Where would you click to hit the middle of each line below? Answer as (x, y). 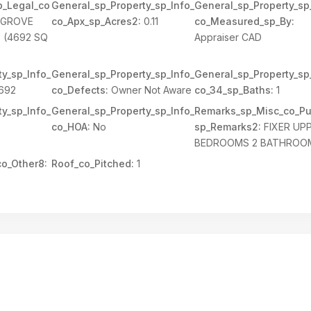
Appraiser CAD (228, 37)
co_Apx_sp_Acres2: (96, 21)
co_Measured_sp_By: (245, 21)
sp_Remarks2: (228, 127)
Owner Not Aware (150, 90)
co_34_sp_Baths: (234, 90)
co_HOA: (70, 127)
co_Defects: (79, 90)
